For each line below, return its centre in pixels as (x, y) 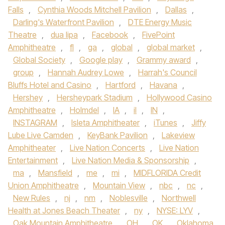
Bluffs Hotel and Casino (50, 85)
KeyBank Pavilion (118, 135)
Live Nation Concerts (107, 148)
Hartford (121, 85)
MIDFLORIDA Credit (167, 173)
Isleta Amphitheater (105, 123)
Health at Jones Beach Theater (64, 210)
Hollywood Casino (179, 97)
